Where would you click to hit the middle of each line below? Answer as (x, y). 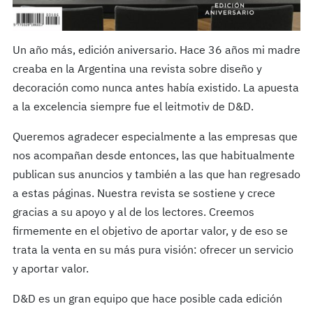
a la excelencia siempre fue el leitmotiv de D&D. (133, 108)
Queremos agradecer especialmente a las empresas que (155, 138)
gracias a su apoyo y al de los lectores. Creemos (133, 213)
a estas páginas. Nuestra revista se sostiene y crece (144, 195)
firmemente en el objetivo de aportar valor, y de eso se (150, 232)
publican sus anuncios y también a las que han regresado (156, 176)
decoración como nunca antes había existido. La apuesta (155, 89)
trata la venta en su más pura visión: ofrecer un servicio (153, 251)
